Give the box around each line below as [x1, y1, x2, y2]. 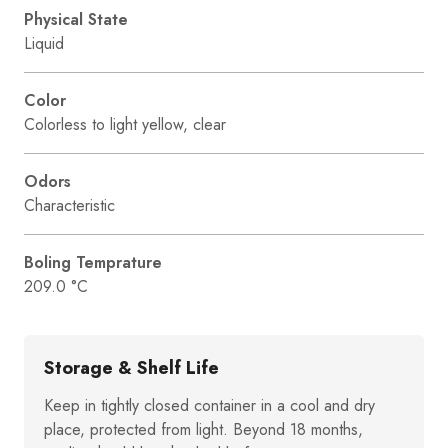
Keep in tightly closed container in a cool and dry [44, 393, 375, 417]
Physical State [24, 7, 128, 31]
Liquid [24, 31, 64, 55]
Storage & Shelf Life [44, 354, 219, 381]
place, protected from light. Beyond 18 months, [44, 417, 363, 441]
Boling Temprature [24, 250, 162, 274]
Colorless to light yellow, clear [24, 112, 226, 136]
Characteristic [24, 193, 115, 217]
